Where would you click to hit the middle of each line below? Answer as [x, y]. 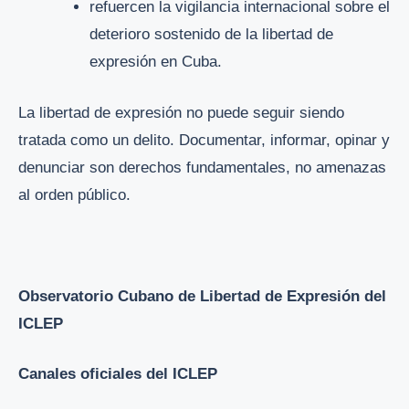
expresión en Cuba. [156, 62]
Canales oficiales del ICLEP [118, 374]
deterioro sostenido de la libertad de [212, 35]
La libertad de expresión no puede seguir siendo [181, 112]
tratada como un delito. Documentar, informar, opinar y [204, 140]
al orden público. [74, 194]
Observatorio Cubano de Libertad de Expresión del [202, 296]
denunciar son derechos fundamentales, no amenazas [202, 167]
